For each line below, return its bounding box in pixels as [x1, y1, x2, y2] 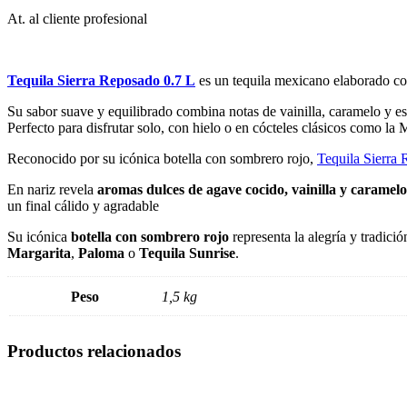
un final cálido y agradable [7, 197, 159, 213]
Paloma [78, 244, 124, 261]
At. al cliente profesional [7, 10, 147, 26]
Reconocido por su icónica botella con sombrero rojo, [7, 150, 317, 166]
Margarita [7, 244, 71, 261]
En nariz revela [7, 181, 97, 197]
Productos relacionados [7, 341, 181, 361]
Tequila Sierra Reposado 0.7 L [7, 72, 195, 88]
